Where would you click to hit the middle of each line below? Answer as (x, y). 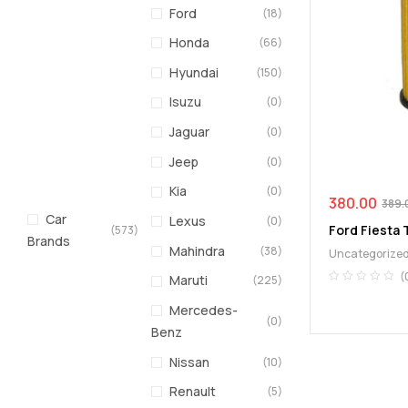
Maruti (189, 280)
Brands (49, 241)
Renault (193, 392)
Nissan (190, 362)
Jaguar (190, 132)
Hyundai (194, 72)
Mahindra (198, 250)
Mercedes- (204, 310)
